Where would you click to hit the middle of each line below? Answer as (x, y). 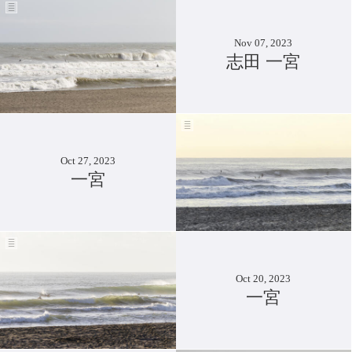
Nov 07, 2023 (264, 42)
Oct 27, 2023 (88, 160)
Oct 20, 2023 (264, 278)
